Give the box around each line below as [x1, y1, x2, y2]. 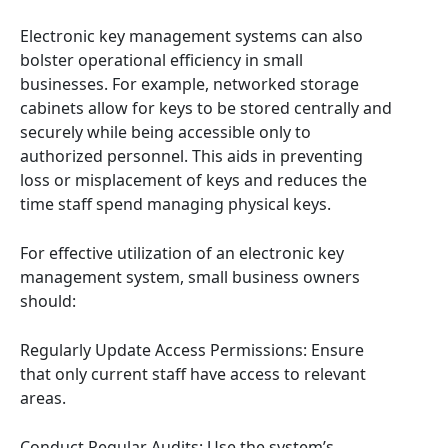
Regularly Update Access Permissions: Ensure [20, 339, 364, 361]
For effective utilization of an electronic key [20, 242, 344, 264]
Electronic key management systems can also [20, 25, 363, 47]
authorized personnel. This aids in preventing [20, 145, 363, 167]
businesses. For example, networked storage [20, 73, 359, 95]
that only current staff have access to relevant [20, 363, 366, 385]
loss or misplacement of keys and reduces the [20, 169, 367, 191]
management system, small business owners [20, 266, 360, 288]
